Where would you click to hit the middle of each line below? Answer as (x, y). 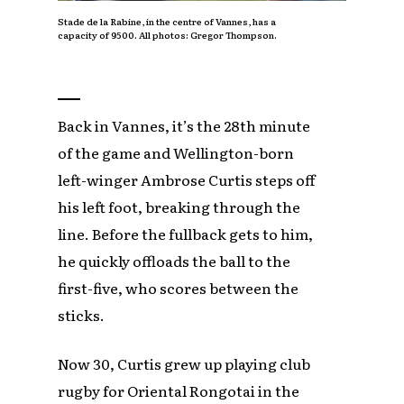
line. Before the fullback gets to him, (186, 233)
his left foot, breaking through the (179, 206)
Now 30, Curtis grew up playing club (184, 363)
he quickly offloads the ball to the (174, 260)
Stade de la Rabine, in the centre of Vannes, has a (167, 21)
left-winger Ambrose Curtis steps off (187, 179)
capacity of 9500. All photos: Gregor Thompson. (168, 34)
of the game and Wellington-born (176, 152)
